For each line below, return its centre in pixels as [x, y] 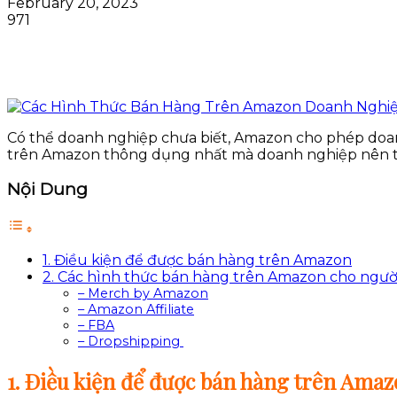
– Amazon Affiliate [136, 310]
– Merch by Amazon [143, 294]
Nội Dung [47, 190]
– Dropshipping [131, 342]
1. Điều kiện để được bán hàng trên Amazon [197, 261]
